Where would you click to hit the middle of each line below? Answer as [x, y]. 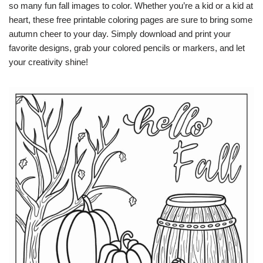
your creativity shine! [48, 62]
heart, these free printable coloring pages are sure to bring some [131, 20]
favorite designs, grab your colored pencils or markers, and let [127, 48]
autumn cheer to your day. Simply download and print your [120, 34]
